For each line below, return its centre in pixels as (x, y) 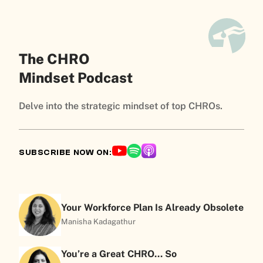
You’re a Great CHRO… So (119, 254)
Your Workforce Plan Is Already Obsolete (152, 207)
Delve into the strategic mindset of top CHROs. (121, 106)
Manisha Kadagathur (98, 221)
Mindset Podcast (76, 77)
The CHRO (54, 58)
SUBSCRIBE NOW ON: (65, 152)
